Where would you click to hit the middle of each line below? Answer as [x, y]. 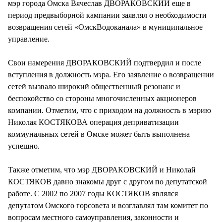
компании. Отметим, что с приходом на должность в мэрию [110, 110]
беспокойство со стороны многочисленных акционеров [102, 98]
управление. [29, 39]
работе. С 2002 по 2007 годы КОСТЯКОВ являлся [93, 193]
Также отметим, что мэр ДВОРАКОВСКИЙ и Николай [102, 169]
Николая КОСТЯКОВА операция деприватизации [93, 122]
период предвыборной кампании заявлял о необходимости [107, 15]
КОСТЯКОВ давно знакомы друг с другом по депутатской [108, 181]
